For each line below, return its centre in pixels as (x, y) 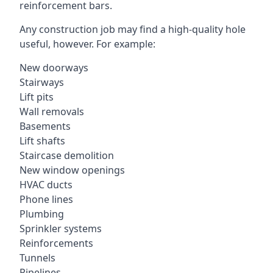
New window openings (72, 170)
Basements (45, 126)
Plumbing (42, 214)
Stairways (42, 82)
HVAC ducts (46, 185)
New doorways (54, 68)
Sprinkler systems (61, 229)
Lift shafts (42, 141)
